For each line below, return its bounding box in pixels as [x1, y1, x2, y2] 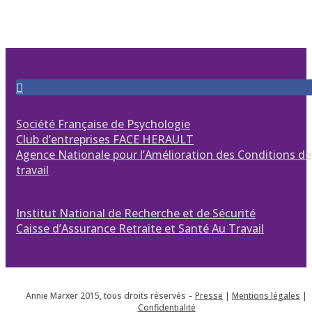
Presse [195, 290, 223, 302]
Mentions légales [232, 290, 300, 302]
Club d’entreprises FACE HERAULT [16, 132, 194, 148]
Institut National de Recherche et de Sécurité [16, 205, 256, 221]
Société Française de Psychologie [16, 116, 190, 132]
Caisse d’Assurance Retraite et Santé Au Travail [16, 221, 264, 237]
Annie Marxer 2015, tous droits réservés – [26, 290, 195, 302]
